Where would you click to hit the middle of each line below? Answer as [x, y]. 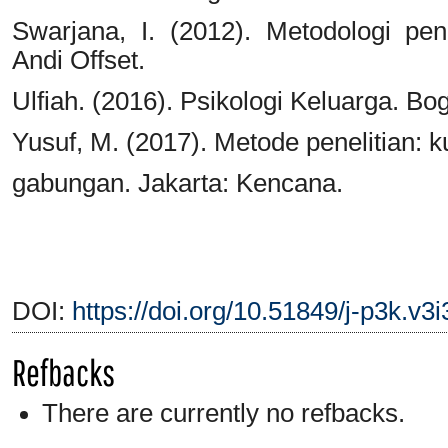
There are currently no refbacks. [223, 412]
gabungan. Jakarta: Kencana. [177, 182]
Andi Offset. [78, 59]
